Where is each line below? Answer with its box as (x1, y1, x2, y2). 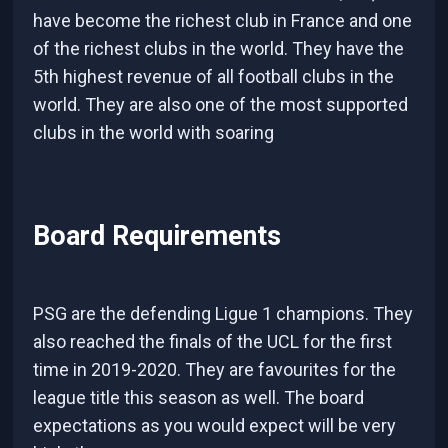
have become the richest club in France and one (33, 9, 413, 31)
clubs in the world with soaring (33, 121, 275, 143)
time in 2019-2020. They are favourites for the (33, 358, 397, 380)
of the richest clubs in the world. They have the (33, 37, 405, 59)
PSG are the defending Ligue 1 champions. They (33, 302, 414, 324)
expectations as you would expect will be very (33, 414, 397, 436)
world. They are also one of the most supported (33, 93, 409, 115)
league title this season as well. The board (33, 386, 365, 408)
